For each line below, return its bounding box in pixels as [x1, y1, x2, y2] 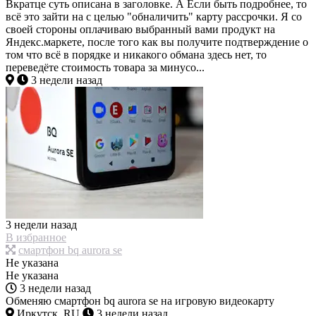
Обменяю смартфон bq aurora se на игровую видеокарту [6, 295, 274, 308]
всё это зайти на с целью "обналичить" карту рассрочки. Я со [6, 11, 302, 23]
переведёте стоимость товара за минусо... [6, 61, 205, 74]
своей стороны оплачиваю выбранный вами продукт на [6, 23, 275, 36]
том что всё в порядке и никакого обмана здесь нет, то [6, 49, 267, 61]
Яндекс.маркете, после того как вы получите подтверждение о [6, 36, 308, 49]
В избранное [6, 231, 66, 244]
